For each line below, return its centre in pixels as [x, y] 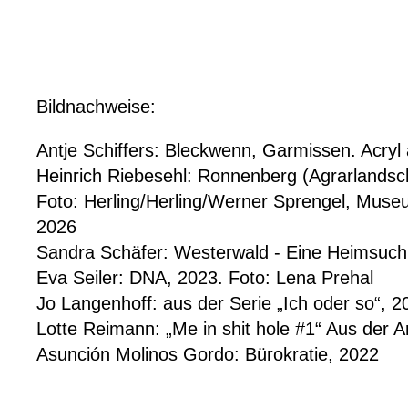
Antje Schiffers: [101, 150]
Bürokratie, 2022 [309, 354]
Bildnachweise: [96, 107]
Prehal [347, 278]
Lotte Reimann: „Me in [129, 329]
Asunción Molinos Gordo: [138, 354]
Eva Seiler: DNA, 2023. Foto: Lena [179, 278]
